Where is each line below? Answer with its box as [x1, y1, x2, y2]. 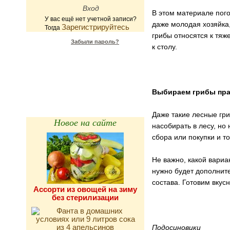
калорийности [56, 67, 113, 79]
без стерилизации [52, 193, 119, 202]
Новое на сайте [54, 116, 117, 128]
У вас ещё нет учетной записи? [45, 15, 137, 22]
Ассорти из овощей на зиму [33, 185, 137, 194]
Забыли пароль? [71, 39, 119, 45]
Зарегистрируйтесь [62, 23, 129, 31]
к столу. [152, 43, 177, 51]
